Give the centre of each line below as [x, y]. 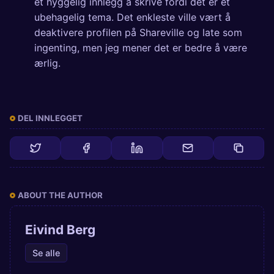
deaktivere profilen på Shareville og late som [138, 33]
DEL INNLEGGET [50, 118]
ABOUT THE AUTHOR [60, 195]
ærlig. [47, 63]
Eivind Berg [60, 230]
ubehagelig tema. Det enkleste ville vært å [132, 17]
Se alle [46, 253]
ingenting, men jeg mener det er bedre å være [141, 48]
